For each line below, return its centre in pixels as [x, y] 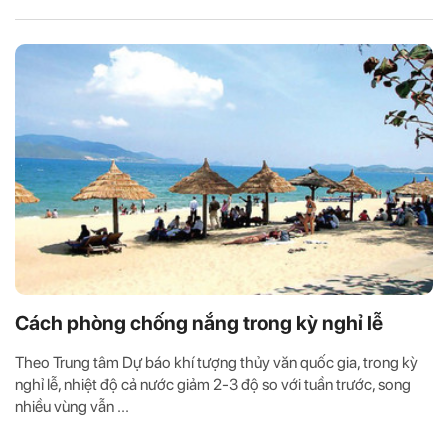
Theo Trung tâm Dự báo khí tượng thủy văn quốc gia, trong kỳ [216, 362]
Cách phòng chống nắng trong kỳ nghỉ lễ [199, 322]
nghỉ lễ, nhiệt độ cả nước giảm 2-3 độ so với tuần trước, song [213, 384]
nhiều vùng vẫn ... [72, 406]
